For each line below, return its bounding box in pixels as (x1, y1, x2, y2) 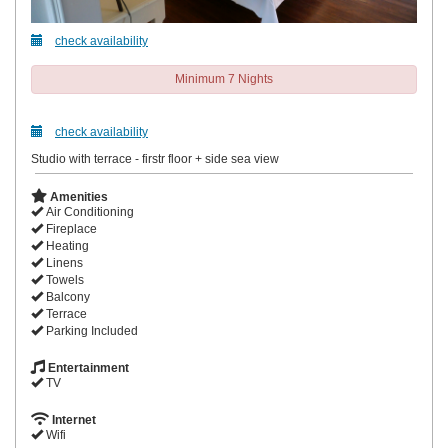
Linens (43, 256, 83, 271)
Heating (43, 239, 89, 254)
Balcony (43, 290, 90, 305)
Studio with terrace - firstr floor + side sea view (31, 152, 279, 167)
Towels (43, 273, 84, 288)
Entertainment (45, 361, 129, 376)
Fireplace (43, 222, 97, 237)
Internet (49, 413, 96, 428)
